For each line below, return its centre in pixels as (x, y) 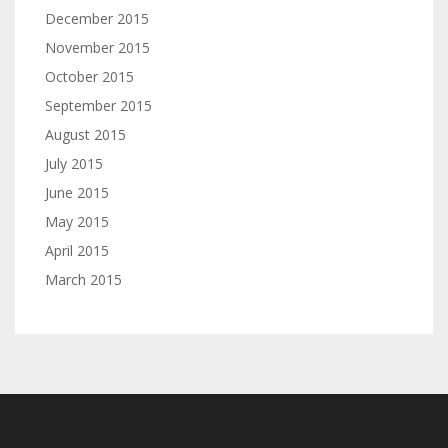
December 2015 (97, 18)
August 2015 (85, 134)
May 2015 (77, 221)
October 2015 (89, 76)
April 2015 (77, 250)
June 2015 (77, 192)
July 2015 (74, 163)
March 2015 (83, 279)
